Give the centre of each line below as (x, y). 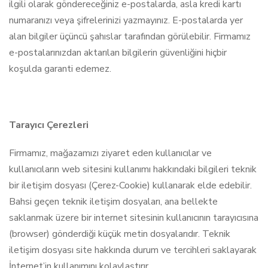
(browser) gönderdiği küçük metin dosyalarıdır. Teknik (120, 234)
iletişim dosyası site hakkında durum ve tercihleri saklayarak (133, 250)
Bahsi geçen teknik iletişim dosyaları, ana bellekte (113, 202)
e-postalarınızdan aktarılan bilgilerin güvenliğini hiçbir (118, 53)
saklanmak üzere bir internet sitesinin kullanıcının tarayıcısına (134, 218)
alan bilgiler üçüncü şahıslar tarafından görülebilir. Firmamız (130, 36)
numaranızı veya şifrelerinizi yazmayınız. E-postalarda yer (126, 20)
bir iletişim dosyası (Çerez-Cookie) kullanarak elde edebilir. (130, 185)
